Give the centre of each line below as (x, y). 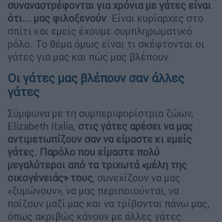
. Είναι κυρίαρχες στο (155, 18)
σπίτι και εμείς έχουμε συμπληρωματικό (100, 31)
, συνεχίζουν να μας (137, 177)
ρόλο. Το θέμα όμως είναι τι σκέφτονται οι (106, 44)
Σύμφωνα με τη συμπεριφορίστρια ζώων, (100, 113)
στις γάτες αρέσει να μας (135, 126)
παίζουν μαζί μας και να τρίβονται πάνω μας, (109, 203)
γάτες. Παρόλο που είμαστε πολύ (83, 152)
